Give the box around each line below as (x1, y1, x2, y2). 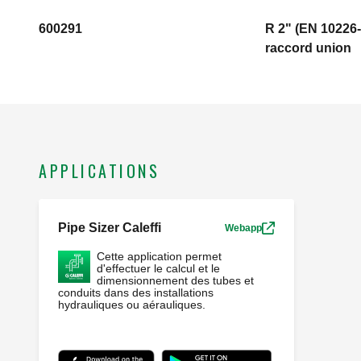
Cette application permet (97, 250, 222, 263)
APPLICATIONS (39, 159, 160, 184)
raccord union (265, 41, 351, 56)
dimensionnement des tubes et (97, 274, 254, 288)
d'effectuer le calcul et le (97, 262, 220, 276)
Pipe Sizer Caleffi (58, 221, 161, 235)
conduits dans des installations (58, 286, 214, 300)
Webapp (224, 222, 262, 234)
